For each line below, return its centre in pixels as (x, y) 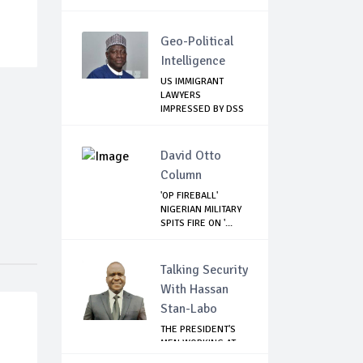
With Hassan (194, 290)
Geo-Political (197, 42)
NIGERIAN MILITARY (201, 210)
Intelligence (193, 61)
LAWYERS (181, 96)
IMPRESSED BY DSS (202, 109)
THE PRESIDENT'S (198, 330)
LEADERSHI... (188, 123)
